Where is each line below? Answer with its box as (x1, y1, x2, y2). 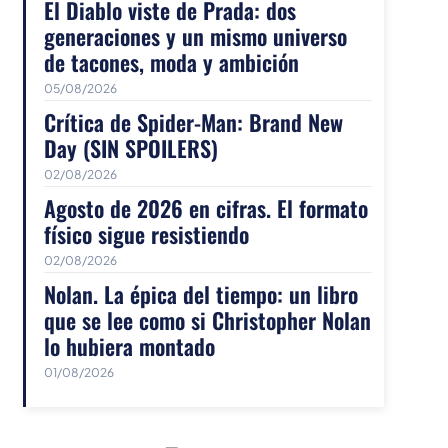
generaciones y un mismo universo (44, 20, 348, 53)
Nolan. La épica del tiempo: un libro (44, 278, 359, 311)
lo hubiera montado (44, 330, 216, 363)
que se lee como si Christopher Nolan (44, 304, 372, 337)
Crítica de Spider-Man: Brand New (44, 106, 344, 139)
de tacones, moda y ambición (44, 46, 300, 79)
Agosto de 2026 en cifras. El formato (44, 192, 369, 225)
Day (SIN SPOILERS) (44, 132, 219, 165)
